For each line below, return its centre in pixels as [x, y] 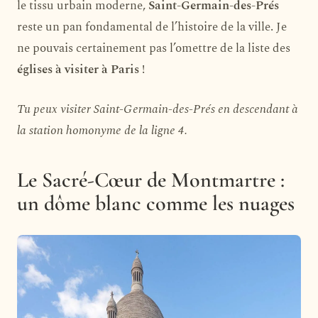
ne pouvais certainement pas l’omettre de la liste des [154, 49]
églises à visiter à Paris [78, 70]
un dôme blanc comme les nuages [156, 204]
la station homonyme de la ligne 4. [102, 131]
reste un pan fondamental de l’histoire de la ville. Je [152, 27]
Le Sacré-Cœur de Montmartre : [151, 180]
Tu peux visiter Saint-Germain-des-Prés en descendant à [158, 110]
